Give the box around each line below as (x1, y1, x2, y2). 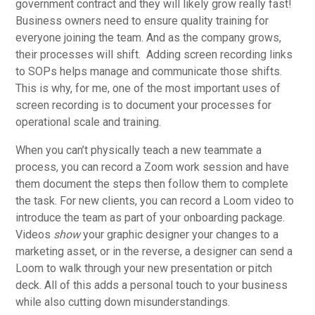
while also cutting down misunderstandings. (15, 295, 233, 309)
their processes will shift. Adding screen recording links (15, 47, 293, 61)
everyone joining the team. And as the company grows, (15, 30, 282, 44)
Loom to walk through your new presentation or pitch (15, 261, 273, 275)
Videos (15, 227, 54, 241)
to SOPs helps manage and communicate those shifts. (15, 64, 283, 78)
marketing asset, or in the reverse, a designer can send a (15, 244, 293, 258)
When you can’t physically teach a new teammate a (15, 143, 262, 157)
